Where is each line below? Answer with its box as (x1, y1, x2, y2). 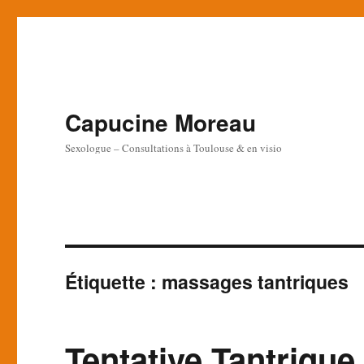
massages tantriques (162, 268, 349, 295)
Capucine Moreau (65, 106, 257, 139)
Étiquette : (65, 268, 162, 295)
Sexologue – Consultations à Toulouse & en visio (65, 141, 283, 155)
